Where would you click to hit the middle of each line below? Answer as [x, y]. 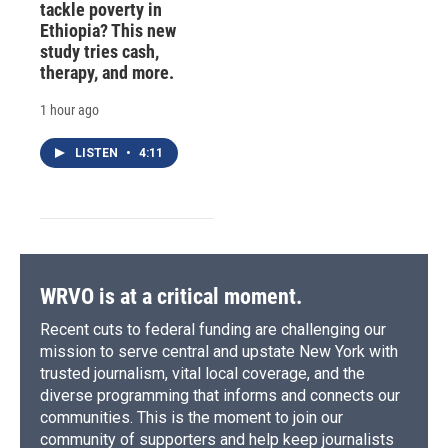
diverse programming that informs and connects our [220, 395]
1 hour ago [69, 109]
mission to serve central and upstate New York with [219, 351]
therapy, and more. [107, 72]
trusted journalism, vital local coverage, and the [202, 373]
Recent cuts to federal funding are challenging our [213, 329]
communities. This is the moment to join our [191, 417]
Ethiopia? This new [108, 30]
